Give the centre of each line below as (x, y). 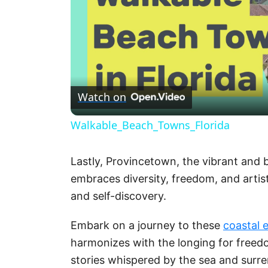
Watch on (102, 97)
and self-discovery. (118, 196)
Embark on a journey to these (147, 225)
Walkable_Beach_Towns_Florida (150, 125)
